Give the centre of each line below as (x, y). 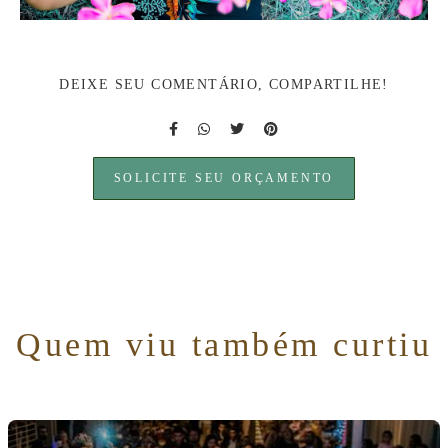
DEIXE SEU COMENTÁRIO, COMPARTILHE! (224, 85)
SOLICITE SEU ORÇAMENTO (224, 179)
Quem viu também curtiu (224, 345)
